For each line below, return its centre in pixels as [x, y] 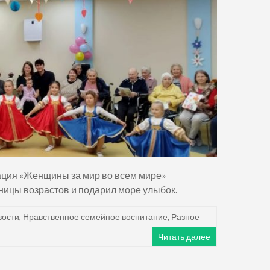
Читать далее [184, 236]
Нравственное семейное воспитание [95, 216]
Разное [185, 216]
